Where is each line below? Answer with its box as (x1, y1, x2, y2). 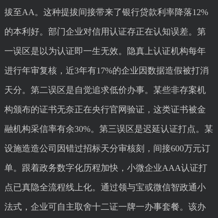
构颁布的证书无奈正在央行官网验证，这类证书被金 (4, 105, 206, 114)
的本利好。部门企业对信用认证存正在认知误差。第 (4, 27, 206, 36)
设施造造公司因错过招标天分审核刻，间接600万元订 (4, 144, 210, 153)
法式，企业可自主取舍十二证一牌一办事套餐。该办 (4, 202, 206, 212)
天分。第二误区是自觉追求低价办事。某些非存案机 (4, 85, 206, 95)
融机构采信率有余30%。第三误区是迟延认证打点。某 (4, 124, 213, 134)
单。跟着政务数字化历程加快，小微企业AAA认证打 (4, 163, 207, 173)
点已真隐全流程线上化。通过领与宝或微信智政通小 (4, 182, 206, 192)
